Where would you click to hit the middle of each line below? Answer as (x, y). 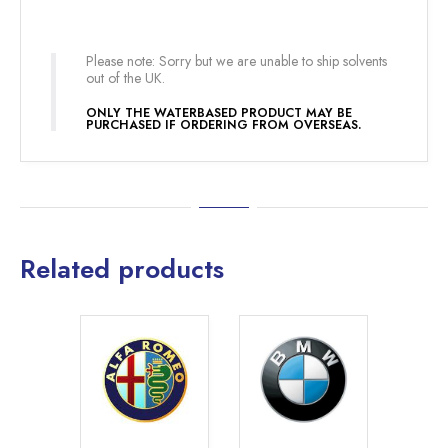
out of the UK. (127, 78)
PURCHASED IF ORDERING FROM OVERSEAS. (224, 125)
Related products (122, 269)
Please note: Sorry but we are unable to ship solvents (236, 61)
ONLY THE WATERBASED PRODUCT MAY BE (219, 113)
